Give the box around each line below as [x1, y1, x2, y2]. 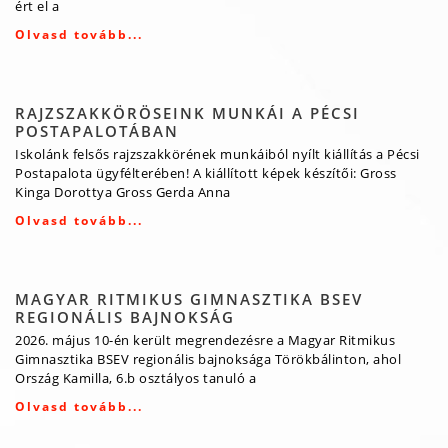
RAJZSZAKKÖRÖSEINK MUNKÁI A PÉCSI [15, 103, 360, 124]
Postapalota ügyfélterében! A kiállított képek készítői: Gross [15, 164, 397, 183]
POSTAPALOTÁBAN [15, 121, 179, 142]
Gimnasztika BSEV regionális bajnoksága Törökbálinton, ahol [15, 350, 401, 369]
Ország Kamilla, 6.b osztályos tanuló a [15, 369, 256, 388]
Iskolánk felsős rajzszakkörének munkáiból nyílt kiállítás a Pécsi [15, 145, 420, 164]
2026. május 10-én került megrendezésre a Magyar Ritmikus [15, 331, 395, 350]
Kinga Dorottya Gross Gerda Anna [15, 183, 231, 202]
